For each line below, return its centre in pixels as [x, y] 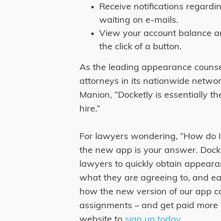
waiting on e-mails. [139, 20]
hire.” [90, 109]
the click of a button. [141, 47]
